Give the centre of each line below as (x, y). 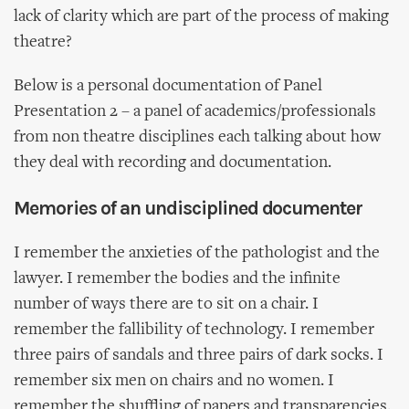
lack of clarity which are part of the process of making (201, 17)
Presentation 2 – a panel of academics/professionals (195, 112)
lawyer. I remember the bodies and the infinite (177, 279)
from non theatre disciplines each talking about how (197, 137)
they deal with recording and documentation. (173, 163)
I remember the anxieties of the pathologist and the (197, 253)
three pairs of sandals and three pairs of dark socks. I (199, 356)
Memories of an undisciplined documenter (189, 208)
